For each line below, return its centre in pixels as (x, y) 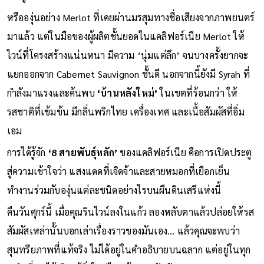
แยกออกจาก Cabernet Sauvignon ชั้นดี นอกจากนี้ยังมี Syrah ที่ (128, 89)
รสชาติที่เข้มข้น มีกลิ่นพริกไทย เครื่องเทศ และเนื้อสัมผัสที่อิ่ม (126, 127)
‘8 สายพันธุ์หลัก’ (84, 167)
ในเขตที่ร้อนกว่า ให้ (199, 108)
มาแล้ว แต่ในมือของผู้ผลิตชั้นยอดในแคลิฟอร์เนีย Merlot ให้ (126, 51)
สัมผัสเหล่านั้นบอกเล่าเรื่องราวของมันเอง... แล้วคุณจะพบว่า (123, 246)
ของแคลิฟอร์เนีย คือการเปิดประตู (186, 167)
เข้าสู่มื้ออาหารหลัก (44, 11)
